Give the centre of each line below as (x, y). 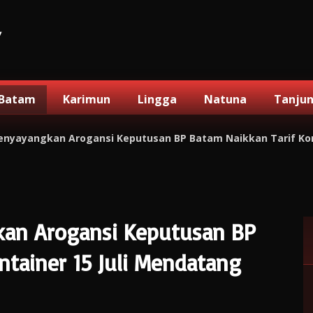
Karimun (86, 99)
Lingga (157, 99)
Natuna (225, 99)
